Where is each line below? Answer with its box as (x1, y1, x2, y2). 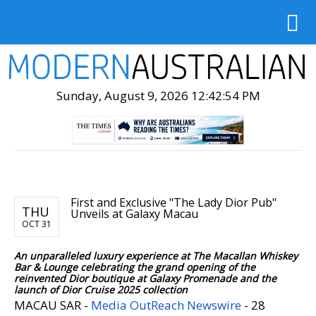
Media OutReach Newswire (91, 296, 241, 313)
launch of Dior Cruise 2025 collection (14, 282, 188, 296)
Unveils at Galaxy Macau (71, 205, 198, 221)
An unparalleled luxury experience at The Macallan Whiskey (14, 248, 298, 262)
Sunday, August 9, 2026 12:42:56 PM (56, 87, 260, 104)
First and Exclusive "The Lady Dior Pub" (71, 194, 276, 210)
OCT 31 (22, 217, 51, 230)
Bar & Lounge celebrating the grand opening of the (14, 260, 255, 274)
